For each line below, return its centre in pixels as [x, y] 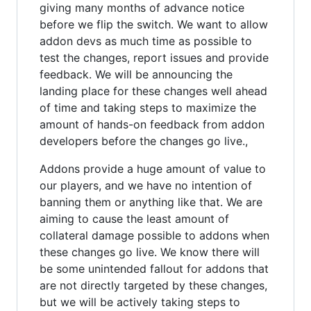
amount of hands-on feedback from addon [152, 124]
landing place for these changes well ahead [153, 91]
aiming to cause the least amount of [134, 219]
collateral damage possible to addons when [154, 235]
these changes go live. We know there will [150, 252]
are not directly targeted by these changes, [153, 285]
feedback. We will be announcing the [136, 74]
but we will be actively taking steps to [140, 302]
